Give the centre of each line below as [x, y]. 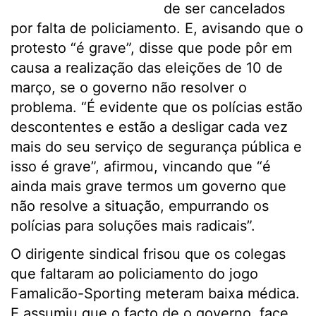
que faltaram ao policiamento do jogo [134, 274]
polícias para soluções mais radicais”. [133, 226]
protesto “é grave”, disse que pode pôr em [151, 48]
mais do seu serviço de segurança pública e [156, 147]
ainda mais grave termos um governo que [148, 186]
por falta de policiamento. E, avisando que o [157, 28]
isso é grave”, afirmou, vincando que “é [141, 166]
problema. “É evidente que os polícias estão [157, 107]
